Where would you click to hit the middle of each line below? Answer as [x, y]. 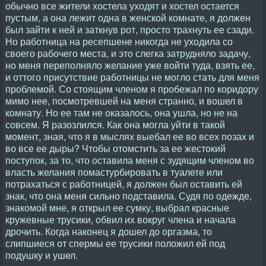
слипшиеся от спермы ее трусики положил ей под [115, 243]
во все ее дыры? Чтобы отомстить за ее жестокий [115, 148]
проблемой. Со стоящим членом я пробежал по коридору [132, 89]
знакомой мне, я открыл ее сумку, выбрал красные [117, 208]
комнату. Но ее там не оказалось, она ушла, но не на [121, 113]
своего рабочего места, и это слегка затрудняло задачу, [128, 53]
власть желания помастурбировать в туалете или [114, 172]
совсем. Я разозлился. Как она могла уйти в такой [115, 124]
